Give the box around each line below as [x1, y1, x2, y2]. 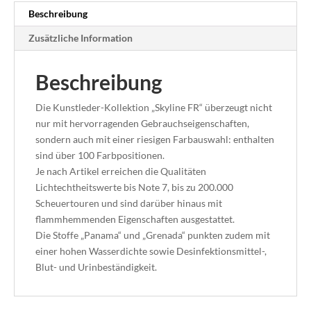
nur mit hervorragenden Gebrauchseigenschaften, [35, 117, 249, 130]
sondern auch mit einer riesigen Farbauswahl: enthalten [35, 133, 274, 146]
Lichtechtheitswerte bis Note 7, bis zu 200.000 [35, 181, 233, 194]
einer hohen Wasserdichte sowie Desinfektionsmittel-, [35, 245, 267, 258]
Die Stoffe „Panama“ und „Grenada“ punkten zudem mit [35, 229, 270, 242]
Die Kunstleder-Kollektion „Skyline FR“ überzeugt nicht [35, 101, 272, 114]
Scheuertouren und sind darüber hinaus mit [35, 197, 222, 210]
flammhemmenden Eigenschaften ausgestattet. [35, 213, 235, 226]
